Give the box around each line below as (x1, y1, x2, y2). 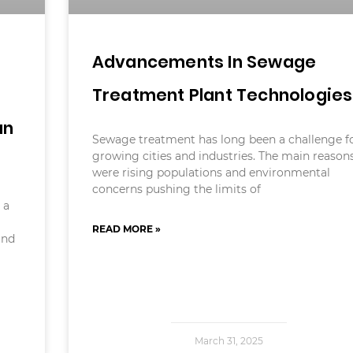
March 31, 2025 (194, 335, 263, 347)
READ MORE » (91, 223, 161, 236)
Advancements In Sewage (91, 50, 317, 74)
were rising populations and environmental (91, 165, 330, 180)
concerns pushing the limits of (91, 182, 261, 197)
